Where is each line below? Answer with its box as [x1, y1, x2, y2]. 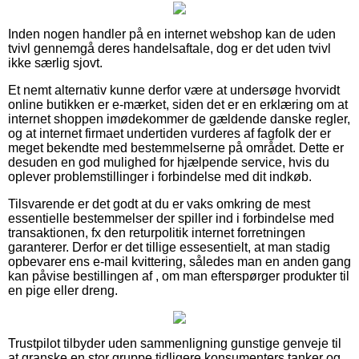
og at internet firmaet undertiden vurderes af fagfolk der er [8, 127, 331, 141]
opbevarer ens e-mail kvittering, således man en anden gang [8, 255, 351, 269]
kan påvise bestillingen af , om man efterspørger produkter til [8, 269, 349, 284]
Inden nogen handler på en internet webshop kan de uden [8, 27, 336, 42]
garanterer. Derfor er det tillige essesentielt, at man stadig [8, 240, 330, 255]
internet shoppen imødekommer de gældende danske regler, [8, 112, 350, 127]
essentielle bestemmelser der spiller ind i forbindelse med [8, 212, 334, 226]
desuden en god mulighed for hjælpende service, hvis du [8, 155, 329, 170]
